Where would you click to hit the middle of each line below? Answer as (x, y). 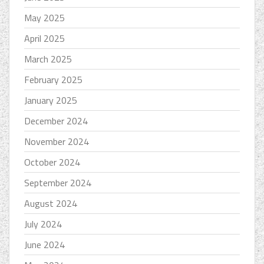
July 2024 (43, 224)
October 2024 (52, 162)
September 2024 (58, 183)
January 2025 (51, 100)
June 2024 (44, 245)
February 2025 (53, 80)
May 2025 (44, 18)
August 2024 (51, 204)
